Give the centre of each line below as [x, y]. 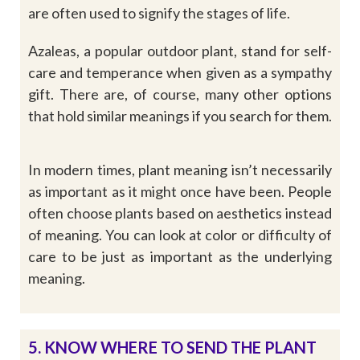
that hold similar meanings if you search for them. [180, 115]
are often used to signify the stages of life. [159, 12]
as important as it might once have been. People [180, 191]
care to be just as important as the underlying [180, 256]
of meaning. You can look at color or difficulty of [180, 234]
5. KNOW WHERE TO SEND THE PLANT [172, 347]
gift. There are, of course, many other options [180, 94]
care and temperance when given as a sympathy [180, 72]
